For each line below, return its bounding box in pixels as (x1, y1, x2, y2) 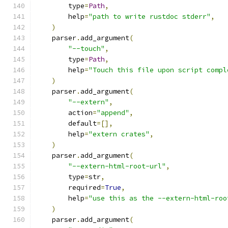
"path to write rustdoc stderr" (89, 12, 211, 21)
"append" (97, 108, 129, 117)
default (36, 119, 97, 128)
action (36, 108, 93, 117)
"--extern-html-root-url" (68, 162, 166, 170)
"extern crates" (89, 130, 150, 138)
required (36, 183, 101, 192)
